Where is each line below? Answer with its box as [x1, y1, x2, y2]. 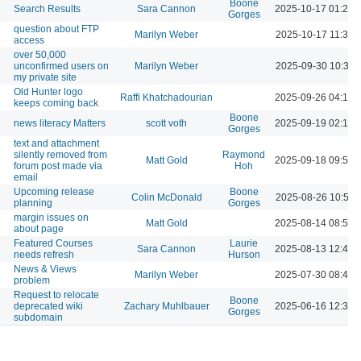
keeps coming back [14, 97, 98, 109]
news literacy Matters [14, 117, 106, 129]
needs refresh [14, 248, 74, 260]
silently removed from [14, 148, 107, 160]
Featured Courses [14, 237, 93, 249]
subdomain [14, 311, 63, 323]
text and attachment [14, 137, 99, 149]
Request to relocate [14, 288, 99, 301]
